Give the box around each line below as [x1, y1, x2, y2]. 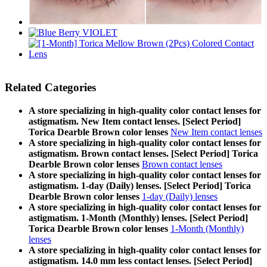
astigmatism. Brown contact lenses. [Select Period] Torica [29, 148, 258, 159]
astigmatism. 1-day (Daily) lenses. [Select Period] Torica [29, 181, 251, 191]
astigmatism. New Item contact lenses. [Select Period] [29, 116, 241, 127]
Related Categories [5, 81, 96, 94]
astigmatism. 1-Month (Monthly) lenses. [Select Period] [29, 213, 248, 223]
